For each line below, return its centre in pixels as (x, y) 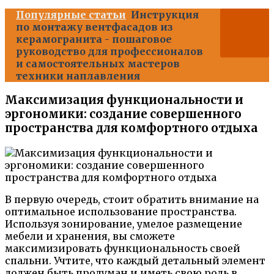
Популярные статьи (71, 14)
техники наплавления (78, 76)
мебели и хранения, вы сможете (90, 236)
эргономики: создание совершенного (123, 114)
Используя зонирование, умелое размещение (124, 224)
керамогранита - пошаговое (94, 39)
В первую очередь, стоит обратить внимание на (132, 200)
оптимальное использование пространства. (121, 212)
